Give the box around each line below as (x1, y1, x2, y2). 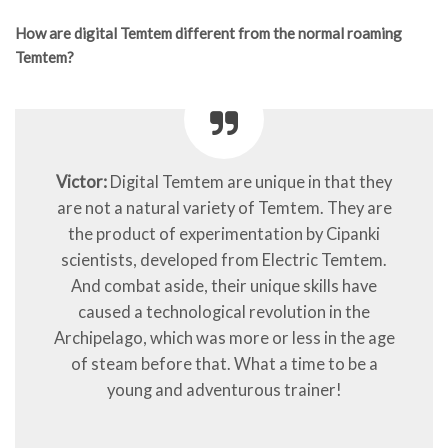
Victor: (56, 172, 107, 193)
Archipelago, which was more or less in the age (53, 328, 395, 349)
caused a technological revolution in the (78, 302, 370, 323)
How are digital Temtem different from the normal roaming (15, 24, 402, 43)
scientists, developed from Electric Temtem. (61, 250, 387, 271)
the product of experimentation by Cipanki (68, 224, 380, 245)
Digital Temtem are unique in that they (107, 172, 392, 193)
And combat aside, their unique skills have (71, 276, 377, 297)
